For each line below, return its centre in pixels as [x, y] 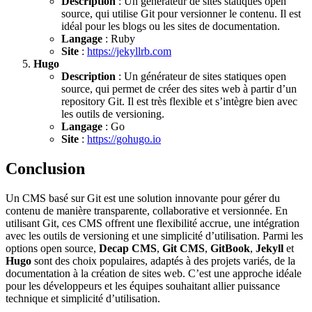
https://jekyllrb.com [129, 51]
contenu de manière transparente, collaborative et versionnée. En [147, 210]
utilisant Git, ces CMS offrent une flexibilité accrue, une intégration [153, 223]
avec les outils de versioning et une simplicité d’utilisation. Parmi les [154, 235]
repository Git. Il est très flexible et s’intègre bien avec [179, 101]
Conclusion [45, 168]
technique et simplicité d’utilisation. [83, 298]
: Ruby [119, 38]
